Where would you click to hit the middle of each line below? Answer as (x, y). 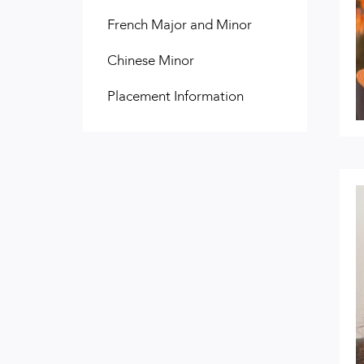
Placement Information (175, 96)
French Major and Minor (180, 24)
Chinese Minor (151, 60)
